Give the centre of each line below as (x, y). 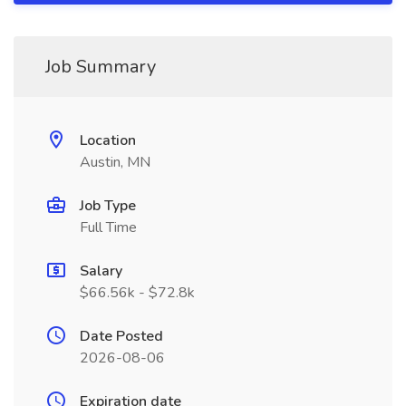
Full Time (108, 227)
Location (108, 140)
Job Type (108, 206)
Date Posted (121, 336)
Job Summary (101, 67)
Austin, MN (115, 162)
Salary (101, 271)
